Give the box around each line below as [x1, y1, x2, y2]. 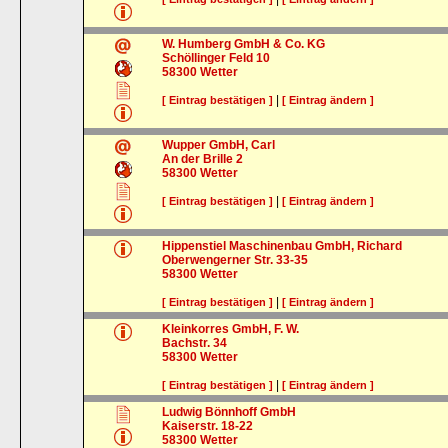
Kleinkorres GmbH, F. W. [162, 322, 300, 336]
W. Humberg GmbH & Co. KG [162, 37, 326, 51]
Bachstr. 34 [162, 336, 228, 350]
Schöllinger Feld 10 [162, 51, 271, 65]
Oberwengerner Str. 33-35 [162, 253, 309, 267]
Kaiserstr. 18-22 [162, 419, 254, 433]
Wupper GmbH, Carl [162, 138, 276, 152]
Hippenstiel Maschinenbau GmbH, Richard [162, 239, 403, 253]
